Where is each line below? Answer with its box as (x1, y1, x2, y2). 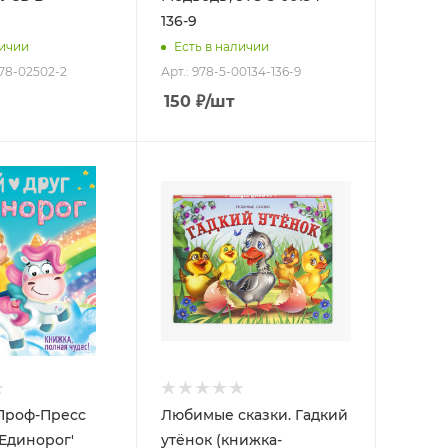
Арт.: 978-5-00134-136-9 (160, 63, 301, 79)
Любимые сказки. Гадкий (160, 406, 348, 425)
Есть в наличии (173, 39, 269, 55)
